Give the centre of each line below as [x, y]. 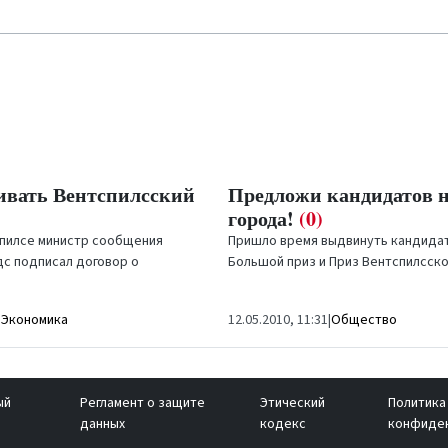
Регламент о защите [143, 403]
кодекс [282, 424]
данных [103, 424]
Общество [364, 320]
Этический [292, 403]
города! [263, 218]
